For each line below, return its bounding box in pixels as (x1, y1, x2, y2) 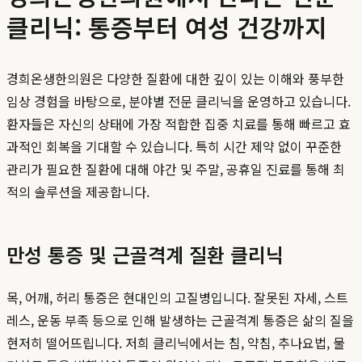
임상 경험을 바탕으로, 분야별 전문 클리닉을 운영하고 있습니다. (6, 91, 351, 112)
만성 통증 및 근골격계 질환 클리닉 (6, 240, 284, 269)
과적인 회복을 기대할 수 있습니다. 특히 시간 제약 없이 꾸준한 (6, 137, 342, 157)
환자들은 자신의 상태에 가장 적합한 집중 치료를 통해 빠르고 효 (6, 114, 351, 134)
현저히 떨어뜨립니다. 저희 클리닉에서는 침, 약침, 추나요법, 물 (6, 333, 345, 353)
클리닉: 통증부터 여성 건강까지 (6, 9, 327, 45)
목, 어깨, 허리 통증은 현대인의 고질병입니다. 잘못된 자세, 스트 (6, 288, 348, 308)
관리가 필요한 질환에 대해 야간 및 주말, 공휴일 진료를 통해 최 (6, 159, 345, 179)
